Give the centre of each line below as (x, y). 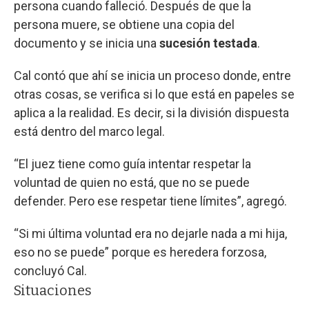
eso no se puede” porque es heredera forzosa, (140, 252)
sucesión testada (208, 43)
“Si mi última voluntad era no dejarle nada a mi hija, (150, 233)
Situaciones (53, 290)
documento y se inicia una (87, 43)
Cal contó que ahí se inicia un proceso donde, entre (152, 75)
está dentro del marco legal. (89, 131)
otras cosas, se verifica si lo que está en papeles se (154, 94)
